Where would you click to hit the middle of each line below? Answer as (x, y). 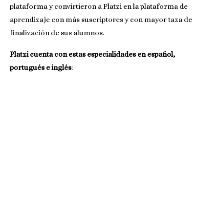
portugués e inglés (41, 67)
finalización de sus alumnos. (57, 33)
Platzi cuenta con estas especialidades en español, (92, 54)
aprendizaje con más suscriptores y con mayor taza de (101, 19)
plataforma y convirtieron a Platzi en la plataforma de (99, 6)
